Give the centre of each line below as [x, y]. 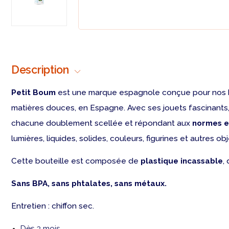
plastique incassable [181, 161]
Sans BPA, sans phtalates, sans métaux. [89, 184]
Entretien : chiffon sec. [53, 206]
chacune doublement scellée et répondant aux [102, 123]
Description [40, 70]
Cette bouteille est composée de [75, 161]
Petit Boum [33, 93]
